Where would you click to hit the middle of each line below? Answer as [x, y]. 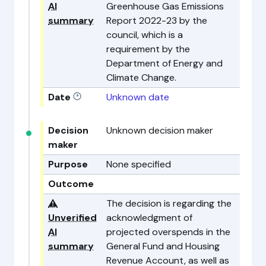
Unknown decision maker [160, 130]
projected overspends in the [168, 232]
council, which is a [145, 34]
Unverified [72, 217]
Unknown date [138, 97]
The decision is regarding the [169, 203]
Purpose [68, 164]
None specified [139, 164]
